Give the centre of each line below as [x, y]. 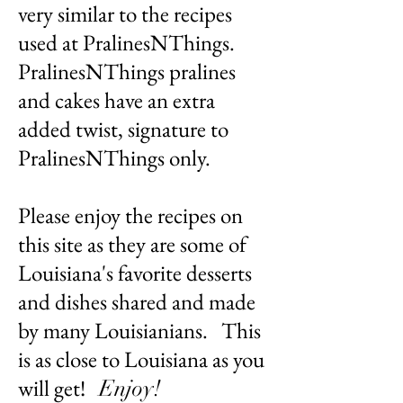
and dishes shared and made [137, 301]
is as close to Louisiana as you [141, 358]
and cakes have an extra [116, 99]
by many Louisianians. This [139, 330]
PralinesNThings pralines [127, 71]
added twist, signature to [123, 128]
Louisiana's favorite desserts [135, 272]
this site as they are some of [132, 243]
